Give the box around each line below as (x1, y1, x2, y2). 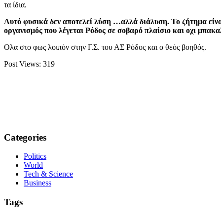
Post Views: (4, 59, 41, 68)
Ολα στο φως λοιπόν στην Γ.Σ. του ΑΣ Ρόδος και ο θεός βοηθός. (4, 42, 206, 51)
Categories (4, 132, 46, 143)
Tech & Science (24, 170, 73, 179)
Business (24, 179, 51, 187)
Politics (24, 152, 46, 161)
